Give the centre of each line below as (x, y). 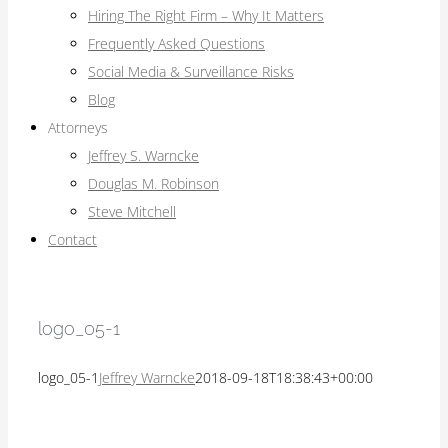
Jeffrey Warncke (147, 377)
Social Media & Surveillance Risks (191, 71)
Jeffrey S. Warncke (143, 155)
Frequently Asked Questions (176, 43)
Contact (72, 239)
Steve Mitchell (132, 211)
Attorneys (78, 127)
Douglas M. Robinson (153, 183)
